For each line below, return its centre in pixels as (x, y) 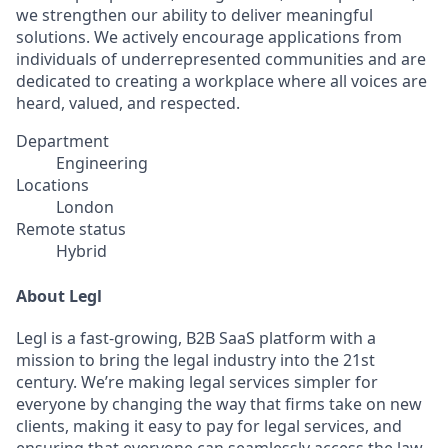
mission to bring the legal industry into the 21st (195, 359)
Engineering (102, 163)
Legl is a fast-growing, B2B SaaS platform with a (196, 337)
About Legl (59, 295)
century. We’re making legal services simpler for (197, 381)
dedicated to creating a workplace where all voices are (221, 81)
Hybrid (81, 251)
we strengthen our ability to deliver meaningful (194, 15)
